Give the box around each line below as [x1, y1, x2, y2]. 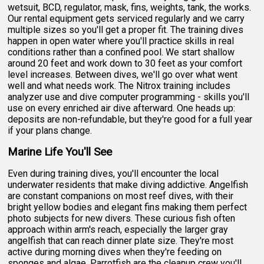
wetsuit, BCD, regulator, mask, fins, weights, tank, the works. [8, 1, 252, 13]
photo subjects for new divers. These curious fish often [8, 212, 236, 224]
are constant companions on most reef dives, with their [8, 190, 234, 202]
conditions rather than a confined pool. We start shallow [8, 46, 235, 58]
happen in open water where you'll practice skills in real [8, 35, 235, 47]
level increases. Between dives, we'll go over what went [8, 68, 238, 80]
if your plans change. [8, 124, 93, 136]
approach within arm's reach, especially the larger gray [8, 223, 229, 235]
